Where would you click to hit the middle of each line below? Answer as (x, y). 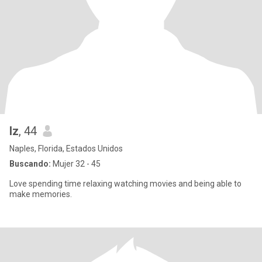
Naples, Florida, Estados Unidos (66, 149)
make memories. (41, 194)
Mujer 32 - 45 (76, 164)
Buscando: (30, 164)
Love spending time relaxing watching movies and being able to (125, 184)
